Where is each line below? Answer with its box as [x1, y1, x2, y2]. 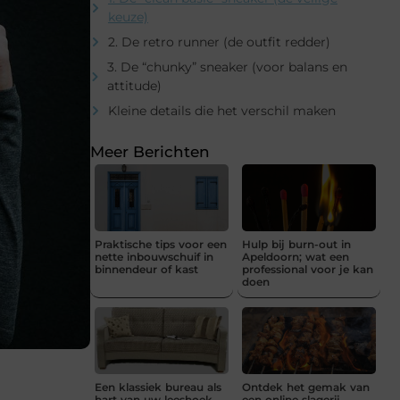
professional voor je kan [242, 262, 373, 276]
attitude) [107, 77, 162, 94]
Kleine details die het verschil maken [108, 102, 336, 119]
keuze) [107, 8, 148, 25]
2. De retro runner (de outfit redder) [108, 33, 330, 50]
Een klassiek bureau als [95, 379, 221, 394]
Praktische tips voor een [95, 237, 227, 251]
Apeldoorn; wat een [242, 249, 349, 263]
